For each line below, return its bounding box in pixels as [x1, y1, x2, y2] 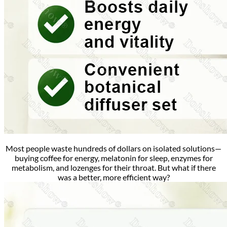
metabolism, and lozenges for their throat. [11, 163, 158, 173]
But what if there [157, 163, 216, 173]
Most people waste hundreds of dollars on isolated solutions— [6, 143, 221, 154]
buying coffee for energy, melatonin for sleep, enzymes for [14, 153, 213, 163]
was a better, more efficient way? [57, 172, 170, 182]
